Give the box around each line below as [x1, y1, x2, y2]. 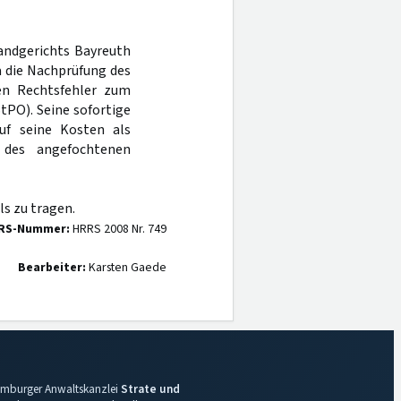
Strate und [120, 380, 180, 397]
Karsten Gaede [86, 259, 166, 277]
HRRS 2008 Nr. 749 [70, 220, 166, 238]
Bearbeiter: [18, 259, 86, 277]
